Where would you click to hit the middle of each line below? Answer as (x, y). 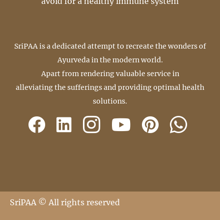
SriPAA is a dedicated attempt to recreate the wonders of (110, 46)
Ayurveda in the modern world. (110, 60)
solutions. (110, 101)
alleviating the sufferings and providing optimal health (110, 88)
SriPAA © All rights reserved (65, 203)
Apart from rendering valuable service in (110, 74)
